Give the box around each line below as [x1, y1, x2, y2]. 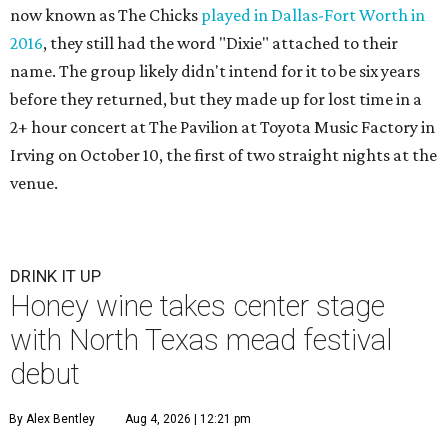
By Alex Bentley [9, 412, 95, 426]
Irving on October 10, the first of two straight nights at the [10, 145, 437, 165]
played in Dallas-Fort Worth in [201, 5, 425, 25]
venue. [10, 173, 58, 193]
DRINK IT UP [10, 266, 101, 286]
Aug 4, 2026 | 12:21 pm [125, 412, 251, 426]
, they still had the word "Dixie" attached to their [43, 33, 398, 53]
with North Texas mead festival [10, 323, 393, 357]
